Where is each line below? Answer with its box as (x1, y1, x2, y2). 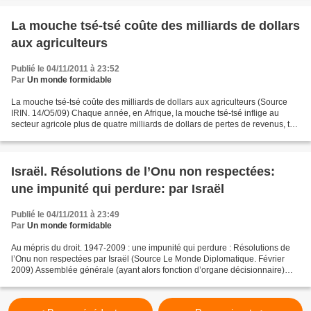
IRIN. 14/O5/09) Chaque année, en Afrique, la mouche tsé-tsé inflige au (11, 108, 279, 118)
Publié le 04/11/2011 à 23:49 (11, 210, 119, 219)
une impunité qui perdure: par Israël (11, 182, 224, 196)
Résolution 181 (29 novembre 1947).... (11, 276, 156, 286)
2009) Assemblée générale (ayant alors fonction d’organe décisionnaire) (11, 265, 285, 275)
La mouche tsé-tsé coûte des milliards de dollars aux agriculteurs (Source (11, 97, 287, 107)
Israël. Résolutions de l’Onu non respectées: (11, 165, 275, 178)
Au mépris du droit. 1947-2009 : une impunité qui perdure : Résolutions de (11, 243, 290, 253)
